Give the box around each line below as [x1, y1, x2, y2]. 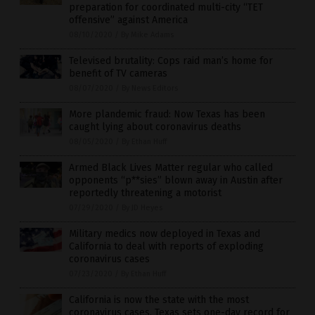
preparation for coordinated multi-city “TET [69, 1, 263, 14]
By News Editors [122, 84, 178, 94]
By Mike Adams [121, 30, 174, 40]
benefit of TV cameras [69, 67, 167, 80]
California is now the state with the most [69, 294, 249, 307]
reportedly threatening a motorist [69, 187, 221, 200]
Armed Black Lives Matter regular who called [69, 162, 273, 174]
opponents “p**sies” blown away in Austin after [69, 174, 283, 187]
